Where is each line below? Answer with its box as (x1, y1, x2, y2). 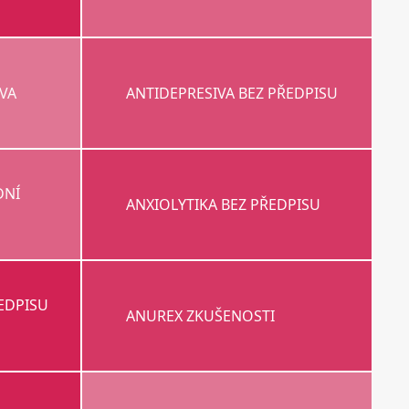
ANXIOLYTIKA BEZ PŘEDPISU (125, 194, 320, 215)
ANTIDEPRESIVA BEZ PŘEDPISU (125, 83, 338, 104)
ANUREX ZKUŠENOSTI (125, 306, 275, 327)
